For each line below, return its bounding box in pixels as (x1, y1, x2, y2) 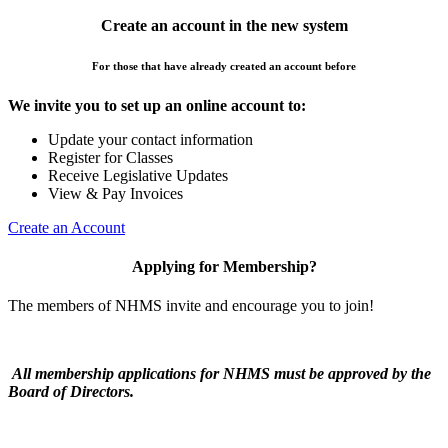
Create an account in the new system (100, 16, 348, 34)
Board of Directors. (8, 383, 138, 401)
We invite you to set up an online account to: (8, 96, 306, 114)
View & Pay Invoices (48, 184, 183, 202)
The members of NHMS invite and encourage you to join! (8, 297, 374, 315)
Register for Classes (48, 148, 173, 166)
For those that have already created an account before (92, 59, 356, 72)
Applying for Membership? (131, 257, 317, 275)
